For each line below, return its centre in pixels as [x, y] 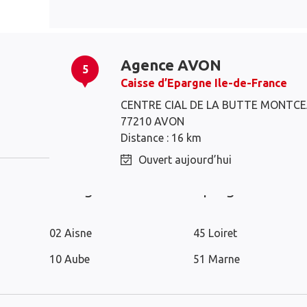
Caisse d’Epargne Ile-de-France [204, 83]
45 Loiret [215, 233]
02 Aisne [71, 233]
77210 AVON [152, 121]
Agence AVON [171, 65]
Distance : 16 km [161, 138]
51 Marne [217, 259]
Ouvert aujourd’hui [185, 160]
